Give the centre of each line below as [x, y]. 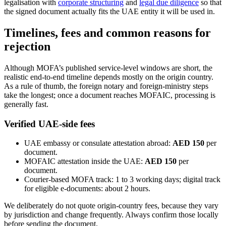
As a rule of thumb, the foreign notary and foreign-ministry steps [106, 86]
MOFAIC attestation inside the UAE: [84, 161]
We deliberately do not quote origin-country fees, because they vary [111, 206]
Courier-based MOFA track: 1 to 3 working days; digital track [122, 180]
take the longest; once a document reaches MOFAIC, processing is [110, 95]
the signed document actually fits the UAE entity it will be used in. [109, 11]
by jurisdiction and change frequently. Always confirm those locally [111, 215]
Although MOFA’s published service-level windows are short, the [108, 68]
